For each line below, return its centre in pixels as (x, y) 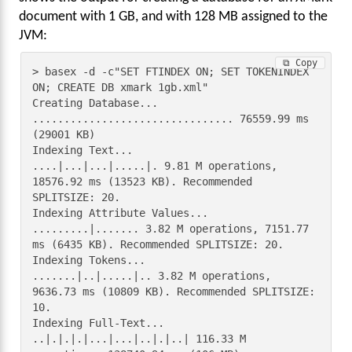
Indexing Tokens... (89, 260)
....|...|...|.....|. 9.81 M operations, (155, 166)
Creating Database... (95, 103)
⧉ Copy (300, 62)
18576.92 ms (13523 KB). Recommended (143, 182)
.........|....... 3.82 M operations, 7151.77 (171, 229)
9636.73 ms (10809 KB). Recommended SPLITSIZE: (174, 292)
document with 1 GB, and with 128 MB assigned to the (173, 17)
